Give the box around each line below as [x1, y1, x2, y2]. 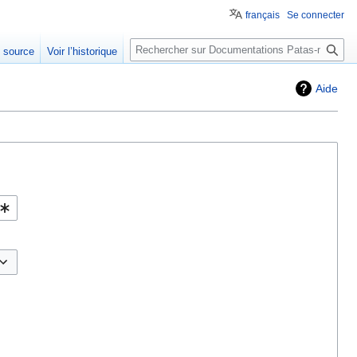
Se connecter [287, 10, 344, 21]
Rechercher [129, 31, 217, 49]
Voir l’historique [47, 45, 118, 58]
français [245, 10, 280, 21]
